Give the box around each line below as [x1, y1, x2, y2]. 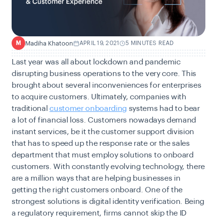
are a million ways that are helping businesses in [12, 174, 181, 182]
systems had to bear [127, 105, 200, 112]
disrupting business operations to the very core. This [12, 70, 197, 77]
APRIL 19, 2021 [79, 40, 120, 46]
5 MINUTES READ [125, 40, 174, 46]
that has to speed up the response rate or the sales [12, 139, 190, 147]
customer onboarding [49, 105, 127, 112]
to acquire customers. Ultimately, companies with [12, 93, 186, 101]
